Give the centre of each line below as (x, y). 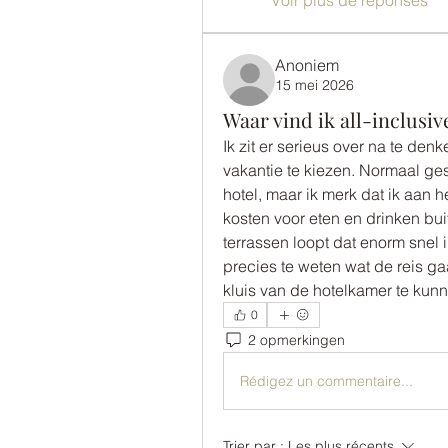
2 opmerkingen (296, 339)
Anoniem (307, 65)
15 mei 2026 (314, 85)
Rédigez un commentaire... (326, 380)
